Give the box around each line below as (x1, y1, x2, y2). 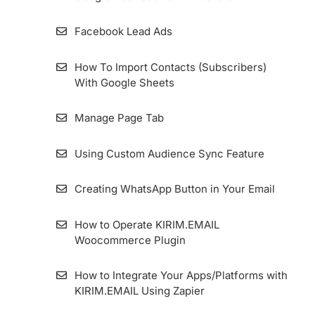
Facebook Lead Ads (74, 25, 172, 39)
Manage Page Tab (74, 111, 164, 125)
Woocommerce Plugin (74, 233, 186, 247)
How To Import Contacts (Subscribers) (74, 60, 266, 74)
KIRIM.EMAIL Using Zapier (74, 284, 205, 298)
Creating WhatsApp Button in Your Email (74, 182, 275, 196)
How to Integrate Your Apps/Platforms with (74, 269, 288, 283)
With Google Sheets (74, 75, 174, 89)
